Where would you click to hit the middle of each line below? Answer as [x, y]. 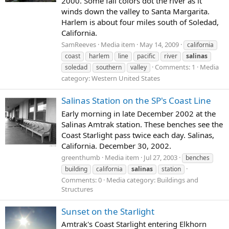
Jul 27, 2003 [161, 158]
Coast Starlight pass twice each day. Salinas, [138, 135]
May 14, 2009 [159, 45]
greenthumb [81, 158]
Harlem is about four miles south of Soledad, [140, 22]
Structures [77, 189]
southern [109, 67]
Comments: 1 [175, 67]
